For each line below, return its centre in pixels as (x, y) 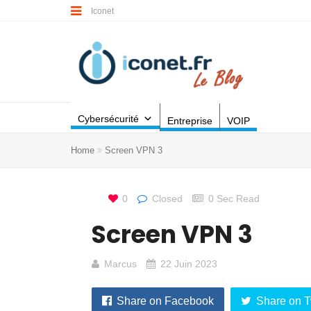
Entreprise (190, 120)
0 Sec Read (234, 199)
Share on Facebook (165, 301)
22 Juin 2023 (189, 264)
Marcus (120, 264)
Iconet (103, 11)
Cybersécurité (108, 119)
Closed (167, 199)
